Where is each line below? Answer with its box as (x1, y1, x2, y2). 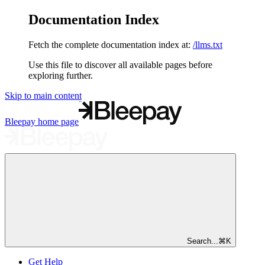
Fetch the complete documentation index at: (28, 39, 190, 50)
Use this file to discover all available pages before (28, 59, 212, 70)
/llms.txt (193, 39, 222, 50)
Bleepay (5, 116, 35, 127)
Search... (187, 236, 218, 245)
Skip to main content (5, 90, 82, 101)
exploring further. (28, 70, 93, 80)
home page (35, 116, 79, 127)
